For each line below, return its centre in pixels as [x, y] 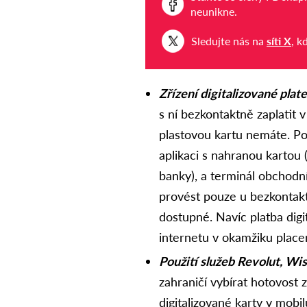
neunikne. [214, 12]
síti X [279, 41]
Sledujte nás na [229, 41]
